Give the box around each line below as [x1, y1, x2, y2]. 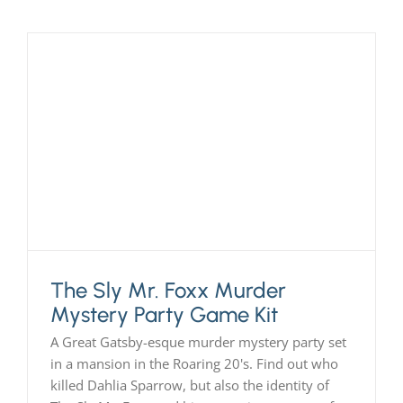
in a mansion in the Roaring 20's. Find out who [49, 354, 338, 373]
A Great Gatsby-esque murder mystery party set [49, 333, 346, 352]
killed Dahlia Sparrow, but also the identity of [49, 376, 329, 395]
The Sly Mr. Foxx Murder [49, 277, 286, 304]
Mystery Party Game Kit [49, 301, 278, 328]
